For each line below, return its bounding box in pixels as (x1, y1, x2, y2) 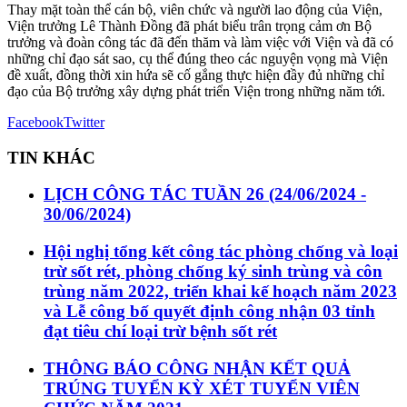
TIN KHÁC (7, 147, 95, 167)
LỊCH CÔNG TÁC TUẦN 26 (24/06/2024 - (44, 184, 366, 204)
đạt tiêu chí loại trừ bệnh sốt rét (44, 322, 277, 342)
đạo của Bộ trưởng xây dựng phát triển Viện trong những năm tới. (7, 84, 385, 100)
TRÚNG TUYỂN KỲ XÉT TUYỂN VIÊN (44, 378, 360, 398)
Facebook (7, 114, 64, 131)
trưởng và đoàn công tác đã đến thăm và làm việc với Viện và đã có (7, 35, 393, 51)
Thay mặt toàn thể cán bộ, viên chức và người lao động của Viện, (7, 2, 382, 18)
